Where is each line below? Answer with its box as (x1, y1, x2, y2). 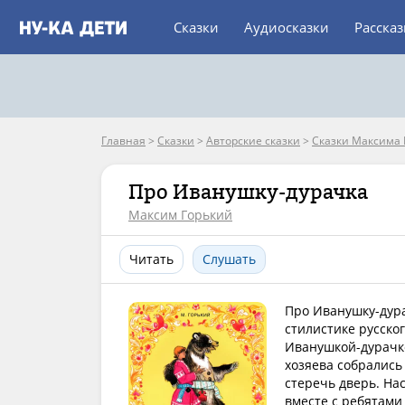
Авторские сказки (206, 133, 300, 148)
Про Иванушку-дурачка (128, 180, 368, 203)
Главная (101, 133, 146, 148)
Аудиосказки (244, 18, 329, 36)
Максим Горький (128, 206, 232, 223)
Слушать (202, 250, 256, 268)
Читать (129, 250, 174, 268)
